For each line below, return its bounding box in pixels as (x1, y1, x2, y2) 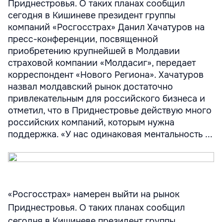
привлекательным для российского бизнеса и (8, 93, 205, 104)
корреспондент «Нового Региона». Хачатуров (8, 69, 204, 80)
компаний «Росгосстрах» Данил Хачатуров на (8, 22, 205, 33)
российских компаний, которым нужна (8, 117, 174, 128)
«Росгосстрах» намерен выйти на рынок (8, 189, 179, 200)
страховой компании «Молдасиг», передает (8, 57, 196, 68)
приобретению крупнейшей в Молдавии (8, 46, 180, 56)
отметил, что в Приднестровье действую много (8, 105, 212, 116)
